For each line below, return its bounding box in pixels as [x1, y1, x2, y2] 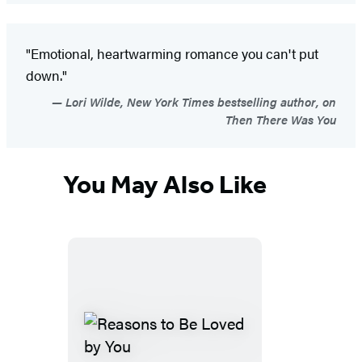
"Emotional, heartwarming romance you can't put [26, 44, 318, 64]
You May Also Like [63, 168, 267, 200]
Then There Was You [225, 111, 336, 128]
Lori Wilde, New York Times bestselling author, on [62, 93, 336, 111]
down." [26, 65, 67, 86]
